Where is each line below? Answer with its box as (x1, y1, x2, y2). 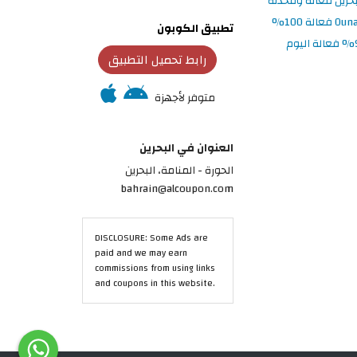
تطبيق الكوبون (156, 18, 233, 39)
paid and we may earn (95, 244, 188, 261)
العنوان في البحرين (139, 137, 233, 158)
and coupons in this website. (95, 274, 216, 292)
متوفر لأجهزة (154, 87, 215, 108)
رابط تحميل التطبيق (108, 48, 207, 71)
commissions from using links (95, 259, 216, 277)
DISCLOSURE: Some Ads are (95, 229, 209, 246)
